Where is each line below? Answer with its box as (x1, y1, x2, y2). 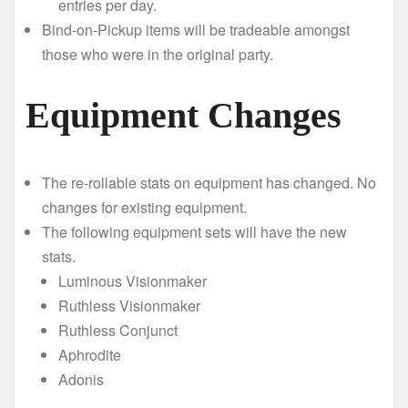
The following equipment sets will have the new (42, 220, 347, 242)
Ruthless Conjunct (58, 319, 178, 341)
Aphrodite (58, 343, 121, 365)
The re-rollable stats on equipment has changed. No (42, 171, 376, 193)
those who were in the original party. (42, 43, 273, 65)
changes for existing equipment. (42, 196, 247, 218)
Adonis (58, 368, 104, 390)
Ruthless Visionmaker (58, 294, 200, 316)
